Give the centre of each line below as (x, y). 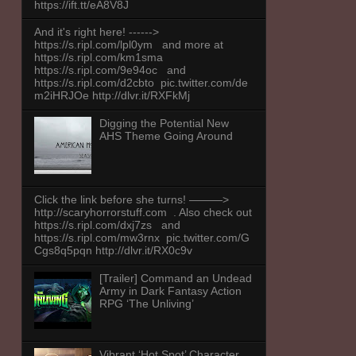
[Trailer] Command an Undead (176, 278)
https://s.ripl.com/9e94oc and (110, 70)
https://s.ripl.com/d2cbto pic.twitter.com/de (141, 83)
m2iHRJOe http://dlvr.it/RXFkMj (113, 96)
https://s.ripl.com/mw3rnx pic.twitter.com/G (141, 238)
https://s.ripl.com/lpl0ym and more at (128, 45)
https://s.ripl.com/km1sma (101, 58)
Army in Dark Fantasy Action (171, 290)
